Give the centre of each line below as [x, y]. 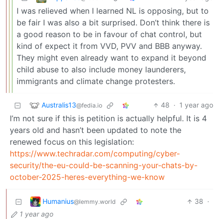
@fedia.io [89, 105]
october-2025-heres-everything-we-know [87, 177]
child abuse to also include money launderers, [101, 70]
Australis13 [59, 105]
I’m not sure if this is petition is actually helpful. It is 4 [108, 119]
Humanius [58, 201]
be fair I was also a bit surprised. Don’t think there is [113, 23]
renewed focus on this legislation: [72, 142]
